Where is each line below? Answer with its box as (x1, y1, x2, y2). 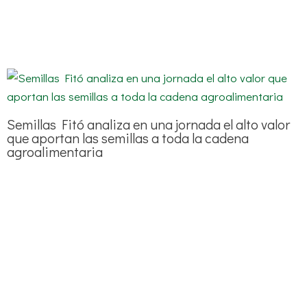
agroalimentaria (7, 142, 103, 160)
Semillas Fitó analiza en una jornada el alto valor (7, 114, 290, 133)
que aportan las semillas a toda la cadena (7, 128, 249, 147)
